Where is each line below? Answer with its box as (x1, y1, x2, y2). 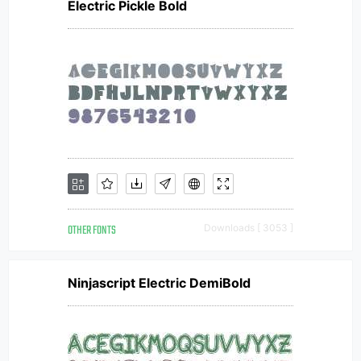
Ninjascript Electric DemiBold (68, 275, 251, 291)
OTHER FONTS (68, 222, 116, 240)
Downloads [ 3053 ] (204, 222, 293, 234)
